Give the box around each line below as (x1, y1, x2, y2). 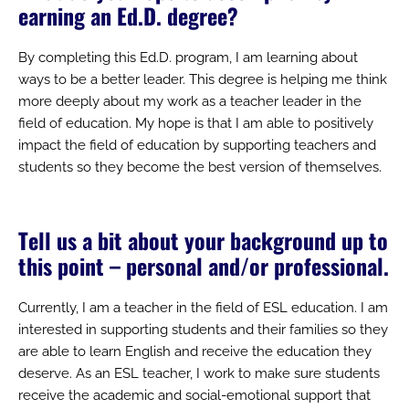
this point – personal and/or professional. (18, 248, 389, 282)
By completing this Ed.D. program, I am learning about (18, 48, 358, 66)
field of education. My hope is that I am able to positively (18, 114, 373, 131)
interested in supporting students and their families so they (18, 320, 388, 338)
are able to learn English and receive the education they (18, 342, 372, 360)
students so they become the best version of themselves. (18, 158, 382, 175)
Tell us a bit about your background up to (18, 223, 388, 257)
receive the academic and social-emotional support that (18, 386, 371, 404)
